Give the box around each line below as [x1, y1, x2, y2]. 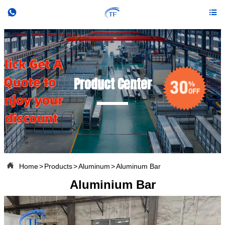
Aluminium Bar [69, 178, 156, 191]
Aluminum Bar [116, 162, 161, 170]
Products [44, 162, 72, 170]
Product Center [73, 74, 152, 94]
